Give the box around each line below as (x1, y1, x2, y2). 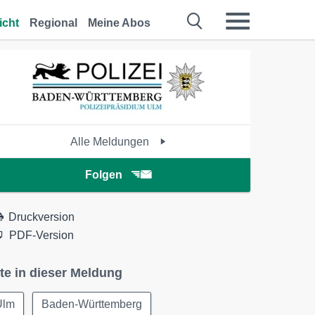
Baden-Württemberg (41, 298, 143, 310)
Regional (30, 17, 77, 29)
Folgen (84, 169, 122, 181)
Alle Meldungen (70, 136, 152, 148)
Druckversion (8, 211, 75, 223)
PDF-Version (9, 229, 75, 241)
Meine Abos (88, 17, 150, 29)
